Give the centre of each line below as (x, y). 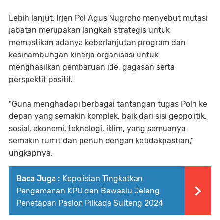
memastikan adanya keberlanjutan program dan (97, 42)
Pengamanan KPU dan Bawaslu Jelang (88, 191)
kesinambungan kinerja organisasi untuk (83, 55)
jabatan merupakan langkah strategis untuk (89, 30)
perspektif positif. (41, 79)
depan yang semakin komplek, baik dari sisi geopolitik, (108, 116)
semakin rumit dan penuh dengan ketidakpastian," (101, 140)
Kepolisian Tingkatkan (103, 178)
